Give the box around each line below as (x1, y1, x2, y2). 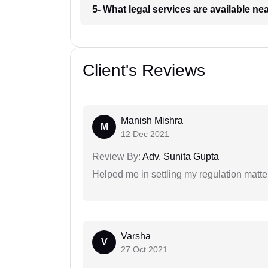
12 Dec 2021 (121, 129, 169, 139)
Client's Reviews (83, 61, 205, 80)
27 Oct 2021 (121, 245, 167, 255)
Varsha (121, 231, 151, 242)
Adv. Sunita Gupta (141, 151, 219, 162)
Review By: (92, 151, 141, 162)
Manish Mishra (121, 115, 183, 126)
